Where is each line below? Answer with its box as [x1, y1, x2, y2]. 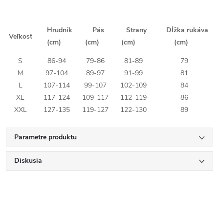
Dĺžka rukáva [160, 25, 208, 35]
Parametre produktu [14, 132, 77, 142]
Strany [120, 25, 147, 35]
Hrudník [41, 25, 72, 35]
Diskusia [14, 156, 42, 166]
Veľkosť [6, 32, 34, 42]
